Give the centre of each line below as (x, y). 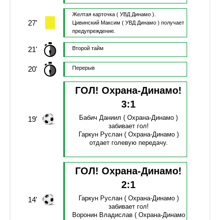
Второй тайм (88, 48)
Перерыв (83, 68)
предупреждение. (94, 31)
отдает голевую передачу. (128, 143)
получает (172, 23)
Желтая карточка (93, 14)
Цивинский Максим (96, 23)
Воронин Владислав (102, 215)
